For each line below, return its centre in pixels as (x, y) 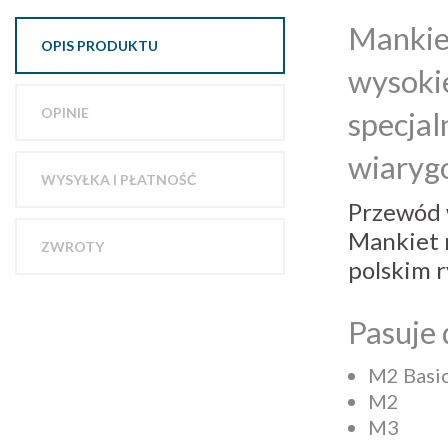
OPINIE (65, 112)
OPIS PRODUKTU (99, 45)
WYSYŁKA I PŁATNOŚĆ (118, 179)
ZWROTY (72, 246)
